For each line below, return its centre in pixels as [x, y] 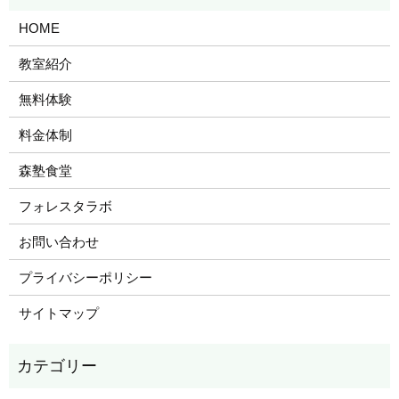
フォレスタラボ [65, 206]
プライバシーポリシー [85, 277]
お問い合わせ [58, 241]
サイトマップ [58, 313]
